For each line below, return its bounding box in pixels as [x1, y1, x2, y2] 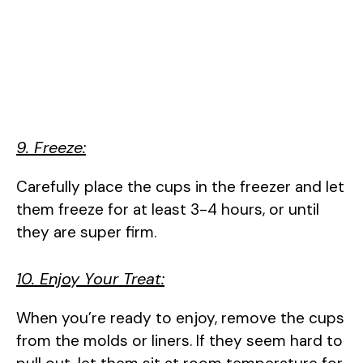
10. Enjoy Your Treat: [16, 268, 164, 290]
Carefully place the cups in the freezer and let [16, 176, 344, 197]
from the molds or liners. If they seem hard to [16, 331, 343, 352]
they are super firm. [16, 221, 156, 242]
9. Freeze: [16, 136, 86, 158]
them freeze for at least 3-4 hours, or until [16, 199, 319, 220]
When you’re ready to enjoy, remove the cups [16, 308, 344, 329]
